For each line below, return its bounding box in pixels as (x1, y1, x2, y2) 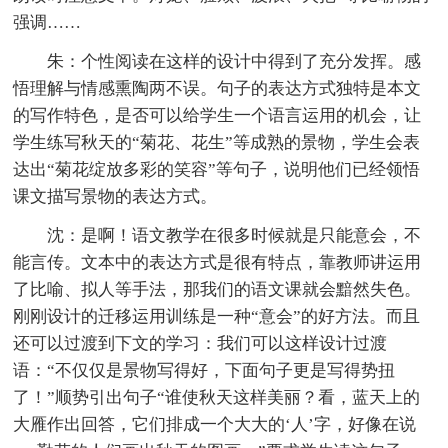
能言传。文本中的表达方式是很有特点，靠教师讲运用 (13, 252, 422, 272)
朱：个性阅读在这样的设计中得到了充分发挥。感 (47, 51, 422, 71)
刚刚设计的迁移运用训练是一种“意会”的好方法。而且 (13, 306, 421, 326)
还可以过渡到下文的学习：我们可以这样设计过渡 (13, 333, 388, 353)
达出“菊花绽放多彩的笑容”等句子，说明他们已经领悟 (13, 159, 421, 179)
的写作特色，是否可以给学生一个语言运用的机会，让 (13, 105, 422, 125)
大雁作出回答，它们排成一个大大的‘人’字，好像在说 (13, 414, 417, 434)
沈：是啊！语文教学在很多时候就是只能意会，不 (47, 225, 422, 245)
